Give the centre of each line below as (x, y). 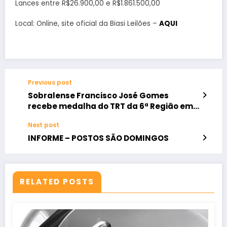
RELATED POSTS (57, 182)
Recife (41, 117)
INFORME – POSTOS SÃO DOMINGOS (98, 138)
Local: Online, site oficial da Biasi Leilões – (87, 23)
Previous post (50, 83)
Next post (44, 125)
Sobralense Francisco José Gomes (98, 96)
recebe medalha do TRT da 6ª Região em (110, 106)
